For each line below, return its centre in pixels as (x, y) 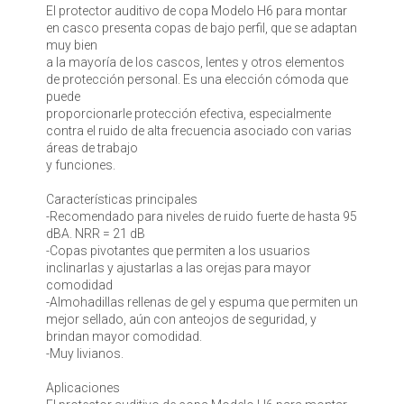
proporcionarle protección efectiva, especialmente (188, 114)
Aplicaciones (83, 388)
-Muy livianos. (84, 354)
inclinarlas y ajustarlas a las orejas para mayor (178, 268)
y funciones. (80, 165)
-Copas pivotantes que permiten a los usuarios (178, 251)
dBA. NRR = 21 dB (95, 234)
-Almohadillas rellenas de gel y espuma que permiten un (202, 303)
